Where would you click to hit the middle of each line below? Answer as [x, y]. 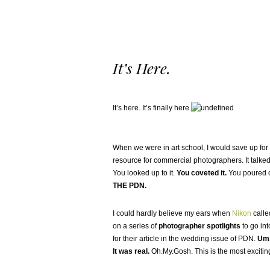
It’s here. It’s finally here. [152, 108]
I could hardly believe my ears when [172, 213]
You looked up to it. [145, 173]
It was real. [132, 251]
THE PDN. [130, 186]
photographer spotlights [199, 226]
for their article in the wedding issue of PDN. [185, 239]
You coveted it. [202, 173]
